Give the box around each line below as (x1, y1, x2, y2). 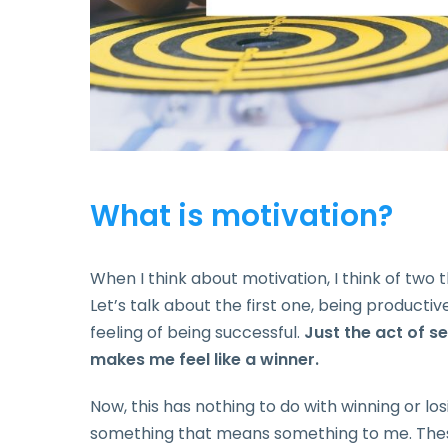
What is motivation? (90, 194, 393, 236)
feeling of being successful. (90, 320, 304, 344)
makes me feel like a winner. (90, 347, 319, 371)
